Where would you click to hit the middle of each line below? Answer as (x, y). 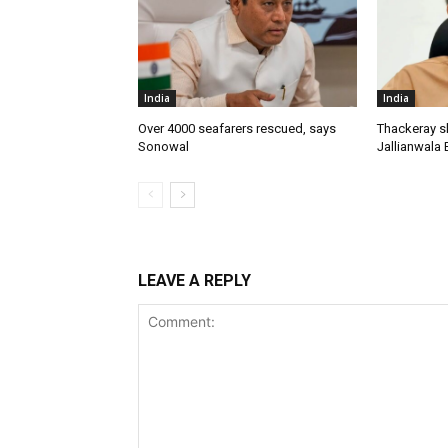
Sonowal (163, 146)
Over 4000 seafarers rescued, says (237, 128)
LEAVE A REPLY (194, 280)
